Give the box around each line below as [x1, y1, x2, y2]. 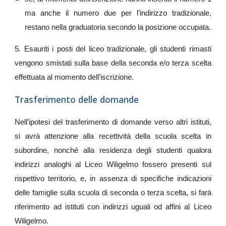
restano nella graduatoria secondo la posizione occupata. [25, 23, 211, 31]
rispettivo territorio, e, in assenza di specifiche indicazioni [15, 175, 211, 183]
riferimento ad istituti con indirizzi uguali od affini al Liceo [15, 203, 211, 211]
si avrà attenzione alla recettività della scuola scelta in [15, 132, 211, 140]
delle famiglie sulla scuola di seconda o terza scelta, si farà [15, 189, 211, 197]
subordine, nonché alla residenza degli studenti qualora [15, 146, 211, 154]
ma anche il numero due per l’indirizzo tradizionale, [25, 9, 211, 17]
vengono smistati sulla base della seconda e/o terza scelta [15, 59, 211, 67]
